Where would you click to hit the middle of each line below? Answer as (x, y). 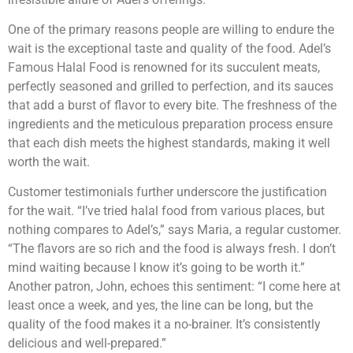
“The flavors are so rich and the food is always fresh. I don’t (172, 249)
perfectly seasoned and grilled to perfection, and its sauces (171, 86)
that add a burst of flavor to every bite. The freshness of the (172, 105)
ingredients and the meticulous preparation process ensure (170, 124)
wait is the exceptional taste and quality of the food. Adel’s (169, 48)
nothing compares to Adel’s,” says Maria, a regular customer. (175, 230)
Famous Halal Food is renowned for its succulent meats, (164, 67)
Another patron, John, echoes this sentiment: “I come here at (174, 287)
